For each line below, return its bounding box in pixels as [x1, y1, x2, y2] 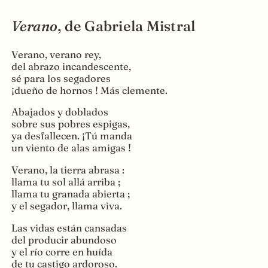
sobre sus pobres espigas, [11, 118, 130, 130]
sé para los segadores [11, 72, 111, 84]
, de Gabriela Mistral [57, 17, 196, 35]
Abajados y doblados [11, 106, 108, 118]
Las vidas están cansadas [11, 221, 127, 234]
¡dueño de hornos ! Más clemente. [11, 84, 167, 96]
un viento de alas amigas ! [11, 142, 131, 154]
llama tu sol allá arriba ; [11, 176, 120, 188]
